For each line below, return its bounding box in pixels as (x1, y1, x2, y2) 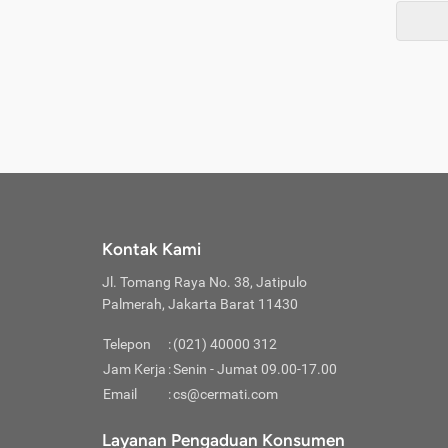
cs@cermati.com (173, 386, 278, 402)
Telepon (103, 336, 151, 352)
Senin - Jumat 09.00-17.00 (173, 361, 337, 377)
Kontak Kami (102, 239, 201, 259)
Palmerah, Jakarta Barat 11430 (102, 296, 298, 312)
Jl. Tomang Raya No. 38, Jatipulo (102, 274, 307, 290)
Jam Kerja (103, 361, 166, 377)
